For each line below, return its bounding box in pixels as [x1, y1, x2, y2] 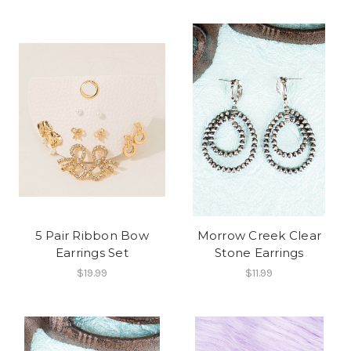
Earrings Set [55, 244, 128, 260]
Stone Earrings [215, 244, 304, 260]
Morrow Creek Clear [197, 227, 321, 243]
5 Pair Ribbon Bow [34, 227, 149, 243]
